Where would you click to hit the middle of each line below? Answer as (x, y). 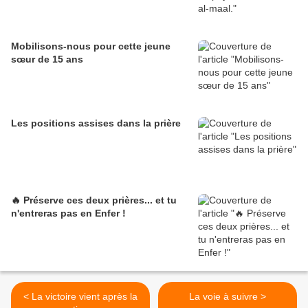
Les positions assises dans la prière (96, 123)
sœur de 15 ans (47, 59)
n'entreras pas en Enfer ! (68, 213)
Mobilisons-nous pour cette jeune (91, 46)
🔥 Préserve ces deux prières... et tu (94, 200)
